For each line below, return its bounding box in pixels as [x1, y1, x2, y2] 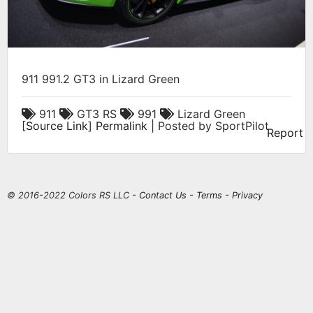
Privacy [232, 190, 263, 201]
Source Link [26, 119, 88, 133]
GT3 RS [73, 107, 120, 122]
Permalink [96, 119, 147, 133]
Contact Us [139, 190, 187, 201]
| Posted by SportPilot [147, 119, 269, 133]
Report [267, 126, 303, 140]
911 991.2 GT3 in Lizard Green [22, 72, 180, 87]
